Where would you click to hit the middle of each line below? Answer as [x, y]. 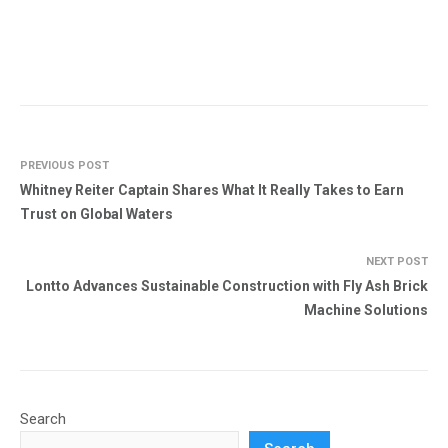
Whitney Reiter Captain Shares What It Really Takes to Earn [212, 190]
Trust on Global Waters [96, 214]
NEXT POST [397, 262]
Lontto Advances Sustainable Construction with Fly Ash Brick [227, 286]
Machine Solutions [366, 310]
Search [43, 419]
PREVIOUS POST [64, 166]
